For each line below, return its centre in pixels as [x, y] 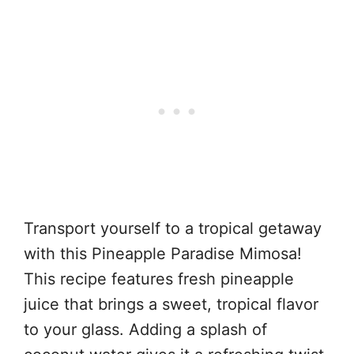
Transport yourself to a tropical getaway [173, 228]
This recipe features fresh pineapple [159, 279]
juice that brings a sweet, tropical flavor [171, 304]
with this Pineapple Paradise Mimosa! [163, 253]
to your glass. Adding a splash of [145, 329]
